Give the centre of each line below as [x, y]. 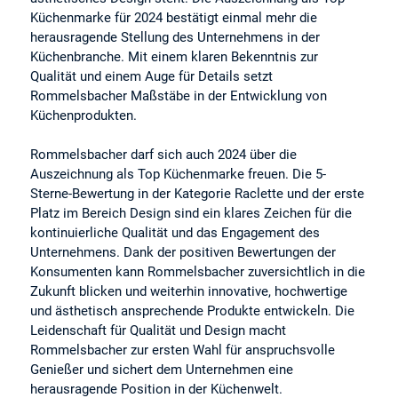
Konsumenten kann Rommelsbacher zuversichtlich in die [198, 271]
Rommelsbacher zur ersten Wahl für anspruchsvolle [183, 350]
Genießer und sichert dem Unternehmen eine [162, 369]
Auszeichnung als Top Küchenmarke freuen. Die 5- [179, 174]
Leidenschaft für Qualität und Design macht [159, 330]
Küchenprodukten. [84, 115]
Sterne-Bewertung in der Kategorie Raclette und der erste [198, 193]
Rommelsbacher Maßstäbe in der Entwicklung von [179, 96]
